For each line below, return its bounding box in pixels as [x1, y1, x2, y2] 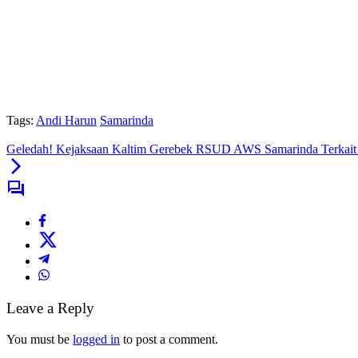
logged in [73, 332, 120, 346]
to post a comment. [120, 332, 218, 346]
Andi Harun [36, 113, 97, 128]
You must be [6, 332, 73, 346]
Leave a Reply [6, 300, 94, 317]
